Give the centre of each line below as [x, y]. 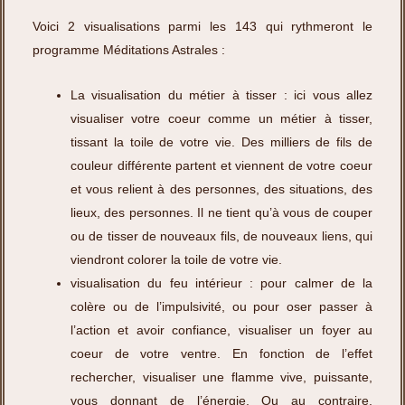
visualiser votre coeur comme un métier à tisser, [221, 119]
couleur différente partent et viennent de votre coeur [221, 166]
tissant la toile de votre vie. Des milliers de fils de [221, 142]
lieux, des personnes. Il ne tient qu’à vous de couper [221, 213]
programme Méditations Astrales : [129, 49]
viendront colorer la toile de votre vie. [176, 260]
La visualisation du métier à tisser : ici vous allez [221, 95]
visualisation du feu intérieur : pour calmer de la [221, 283]
